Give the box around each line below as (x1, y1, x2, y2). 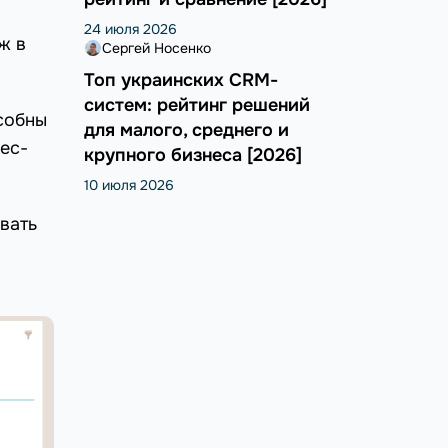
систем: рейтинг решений (83, 94, 310, 117)
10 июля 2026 (83, 176, 174, 195)
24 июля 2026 (83, 20, 177, 39)
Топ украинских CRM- (83, 69, 278, 92)
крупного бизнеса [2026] (83, 144, 302, 167)
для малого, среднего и (83, 119, 289, 142)
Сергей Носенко (101, 39, 211, 58)
